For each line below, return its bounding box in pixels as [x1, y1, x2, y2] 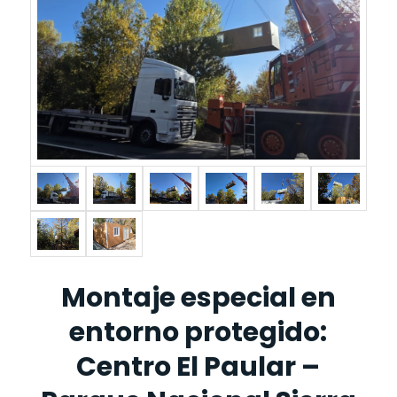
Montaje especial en [60, 278, 336, 316]
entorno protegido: [69, 313, 328, 351]
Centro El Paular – [76, 347, 321, 385]
